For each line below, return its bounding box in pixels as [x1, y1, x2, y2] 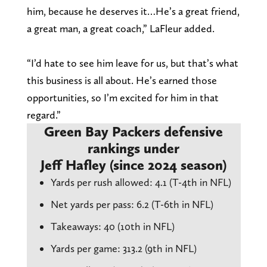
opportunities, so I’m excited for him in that [26, 91, 219, 104]
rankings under [88, 139, 179, 157]
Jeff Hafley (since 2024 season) [41, 156, 226, 174]
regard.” [26, 108, 61, 122]
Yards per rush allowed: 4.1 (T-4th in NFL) [50, 176, 231, 189]
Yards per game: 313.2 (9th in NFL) [50, 242, 197, 255]
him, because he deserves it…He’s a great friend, [26, 5, 240, 18]
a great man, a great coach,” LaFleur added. [26, 22, 215, 35]
